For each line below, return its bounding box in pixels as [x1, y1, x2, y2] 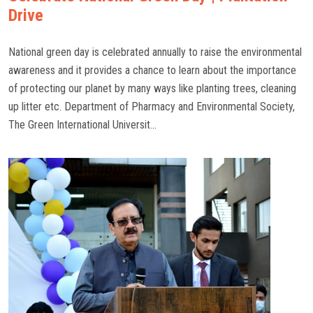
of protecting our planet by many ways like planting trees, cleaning [8, 82, 296, 95]
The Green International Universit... [8, 118, 156, 131]
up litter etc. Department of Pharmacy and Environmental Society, [8, 100, 295, 113]
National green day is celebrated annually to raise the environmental [8, 45, 302, 59]
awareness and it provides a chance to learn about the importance [8, 64, 296, 77]
